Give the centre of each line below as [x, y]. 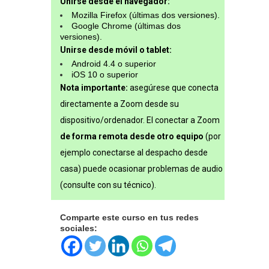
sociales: [79, 228]
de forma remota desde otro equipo [132, 137]
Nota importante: [94, 88]
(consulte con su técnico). [108, 185]
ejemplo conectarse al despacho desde [134, 153]
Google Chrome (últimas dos [126, 26]
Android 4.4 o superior [114, 64]
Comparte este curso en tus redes [129, 218]
